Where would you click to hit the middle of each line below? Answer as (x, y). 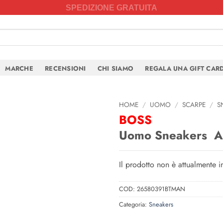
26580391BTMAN (161, 189)
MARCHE (19, 68)
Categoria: (134, 204)
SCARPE (194, 105)
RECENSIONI (65, 68)
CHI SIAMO (115, 68)
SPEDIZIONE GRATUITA (111, 7)
